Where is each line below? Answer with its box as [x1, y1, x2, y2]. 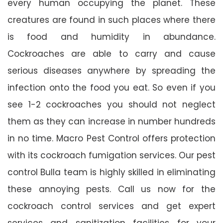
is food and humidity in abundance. [7, 30, 216, 43]
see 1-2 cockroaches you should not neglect [7, 98, 216, 111]
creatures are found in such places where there [7, 13, 216, 26]
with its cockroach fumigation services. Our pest [7, 149, 216, 161]
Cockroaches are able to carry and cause [7, 47, 216, 60]
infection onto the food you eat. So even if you [7, 81, 216, 94]
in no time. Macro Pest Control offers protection [7, 132, 216, 144]
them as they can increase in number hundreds [7, 115, 216, 127]
